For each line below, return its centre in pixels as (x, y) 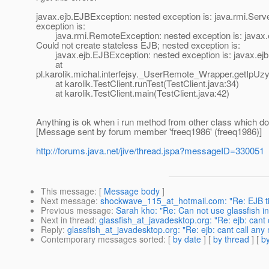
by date (187, 239)
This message (68, 191)
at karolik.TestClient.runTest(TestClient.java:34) (138, 83)
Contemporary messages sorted (102, 239)
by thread (231, 239)
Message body (132, 191)
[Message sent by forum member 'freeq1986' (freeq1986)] (149, 131)
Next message (68, 201)
